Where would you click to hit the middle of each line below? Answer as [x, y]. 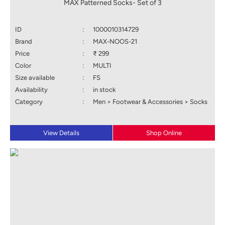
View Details [61, 133]
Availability [31, 90]
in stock [104, 90]
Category [29, 102]
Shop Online [164, 133]
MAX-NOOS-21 [115, 42]
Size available [35, 78]
